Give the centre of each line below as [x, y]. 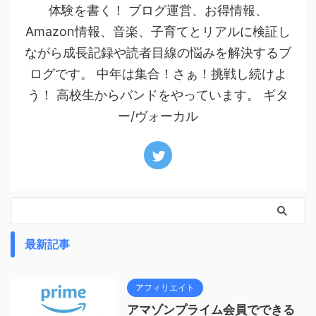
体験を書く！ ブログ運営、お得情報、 [158, 10]
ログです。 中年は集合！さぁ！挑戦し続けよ [158, 74]
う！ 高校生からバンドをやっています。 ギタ [158, 95]
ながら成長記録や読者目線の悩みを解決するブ [158, 53]
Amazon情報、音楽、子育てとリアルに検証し [158, 31]
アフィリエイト [165, 287]
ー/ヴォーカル [158, 116]
